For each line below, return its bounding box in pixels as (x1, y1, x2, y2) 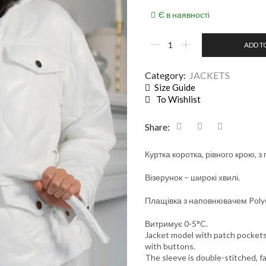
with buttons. (145, 240, 195, 251)
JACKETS (189, 69, 230, 81)
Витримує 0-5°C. (145, 218, 208, 229)
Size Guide (154, 81, 195, 93)
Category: (145, 69, 186, 81)
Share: (145, 121, 170, 132)
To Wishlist (156, 93, 201, 104)
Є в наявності (159, 9, 210, 20)
